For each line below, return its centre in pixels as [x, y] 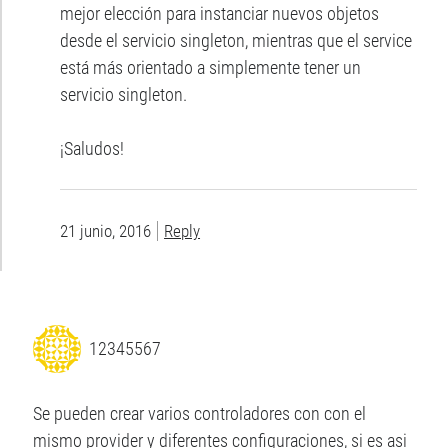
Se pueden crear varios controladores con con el [200, 414]
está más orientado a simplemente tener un [211, 68]
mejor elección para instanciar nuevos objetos [220, 14]
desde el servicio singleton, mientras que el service [236, 41]
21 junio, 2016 [106, 231]
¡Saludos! [92, 149]
